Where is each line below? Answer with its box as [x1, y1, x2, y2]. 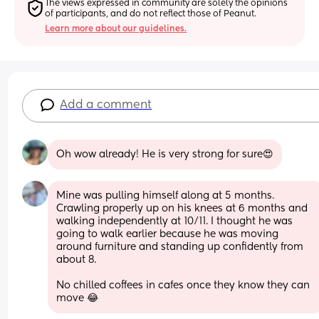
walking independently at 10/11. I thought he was [56, 216, 293, 226]
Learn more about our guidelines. [45, 24, 187, 33]
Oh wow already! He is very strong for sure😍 [56, 149, 274, 159]
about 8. [56, 254, 100, 265]
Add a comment [60, 99, 152, 111]
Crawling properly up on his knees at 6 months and [56, 203, 308, 214]
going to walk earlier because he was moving [56, 229, 279, 239]
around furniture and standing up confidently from [56, 241, 304, 252]
